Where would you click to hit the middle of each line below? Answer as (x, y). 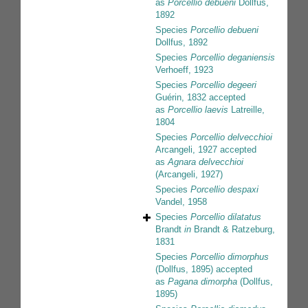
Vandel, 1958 (181, 202)
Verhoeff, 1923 (184, 70)
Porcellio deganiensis (233, 58)
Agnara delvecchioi (206, 162)
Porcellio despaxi (224, 190)
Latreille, (246, 110)
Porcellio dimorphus (230, 257)
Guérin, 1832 (181, 98)
